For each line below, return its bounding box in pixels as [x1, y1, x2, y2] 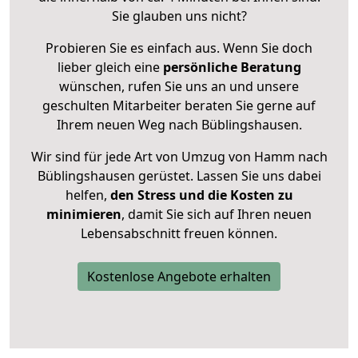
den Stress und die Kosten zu [106, 186, 293, 205]
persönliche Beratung [162, 58, 301, 77]
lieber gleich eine [57, 58, 163, 77]
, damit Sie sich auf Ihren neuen [121, 205, 312, 224]
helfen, [65, 186, 107, 205]
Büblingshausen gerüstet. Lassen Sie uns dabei [37, 167, 321, 185]
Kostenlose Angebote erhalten [87, 268, 271, 286]
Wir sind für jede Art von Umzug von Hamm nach [30, 148, 328, 166]
